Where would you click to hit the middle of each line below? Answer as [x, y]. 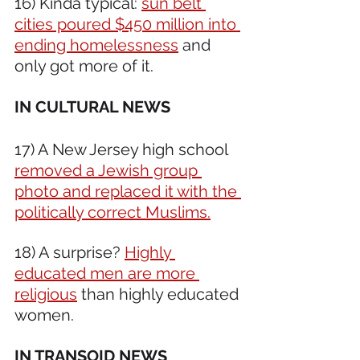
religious [46, 294]
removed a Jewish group [108, 170]
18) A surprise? [70, 252]
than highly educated [160, 294]
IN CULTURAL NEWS [94, 106]
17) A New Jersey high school [123, 149]
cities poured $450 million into [127, 24]
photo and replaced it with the [128, 191]
